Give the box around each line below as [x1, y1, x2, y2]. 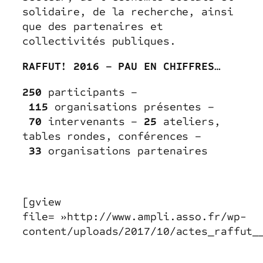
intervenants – [48, 114, 144, 128]
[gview [22, 195, 61, 208]
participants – [41, 85, 138, 99]
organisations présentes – [48, 100, 215, 113]
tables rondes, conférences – [22, 129, 202, 143]
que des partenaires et [22, 19, 163, 33]
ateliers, [156, 114, 221, 128]
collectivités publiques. [22, 34, 176, 48]
